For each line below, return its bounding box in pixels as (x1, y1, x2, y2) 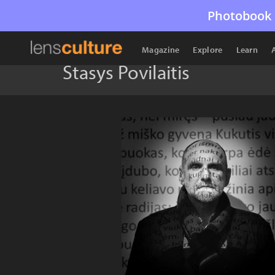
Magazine (142, 44, 180, 55)
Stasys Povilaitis (63, 60, 190, 84)
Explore (193, 44, 223, 55)
